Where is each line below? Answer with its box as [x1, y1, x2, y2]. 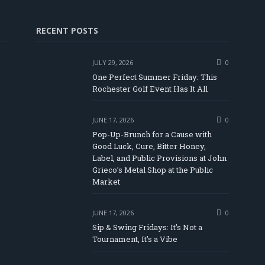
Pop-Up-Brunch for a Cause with [92, 129, 212, 140]
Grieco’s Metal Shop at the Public [92, 164, 213, 176]
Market [92, 176, 120, 188]
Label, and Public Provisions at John [92, 153, 227, 164]
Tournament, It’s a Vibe [92, 234, 177, 245]
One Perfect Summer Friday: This [92, 72, 217, 83]
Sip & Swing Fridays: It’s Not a [92, 222, 202, 233]
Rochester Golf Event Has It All [92, 83, 208, 95]
